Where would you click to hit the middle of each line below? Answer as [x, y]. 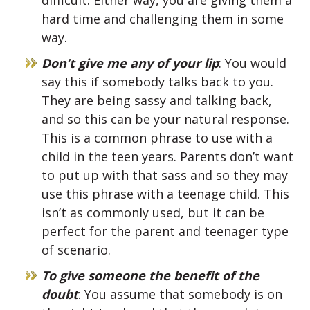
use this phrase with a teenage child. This [165, 194]
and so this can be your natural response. [165, 119]
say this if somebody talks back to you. [157, 82]
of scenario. [76, 250]
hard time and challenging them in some [163, 19]
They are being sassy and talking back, [157, 101]
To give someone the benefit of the [151, 276]
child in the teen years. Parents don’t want [167, 157]
